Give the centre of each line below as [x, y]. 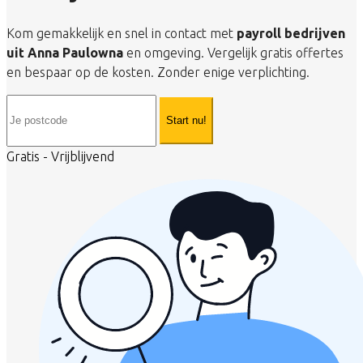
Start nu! [186, 121]
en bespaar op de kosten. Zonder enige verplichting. [158, 72]
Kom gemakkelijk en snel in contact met [122, 33]
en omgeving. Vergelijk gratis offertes [233, 52]
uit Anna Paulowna [65, 52]
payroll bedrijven [291, 33]
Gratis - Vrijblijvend [60, 156]
